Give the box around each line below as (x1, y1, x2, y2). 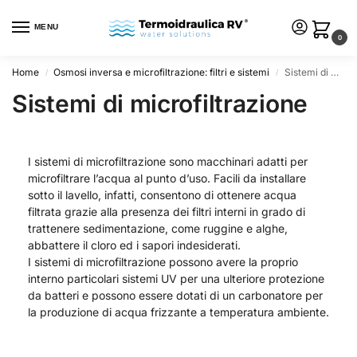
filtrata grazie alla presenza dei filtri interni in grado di (28, 205, 305, 218)
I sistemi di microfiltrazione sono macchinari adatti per (28, 155, 308, 168)
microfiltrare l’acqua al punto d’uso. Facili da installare (28, 171, 306, 185)
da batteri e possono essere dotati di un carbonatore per (28, 288, 323, 302)
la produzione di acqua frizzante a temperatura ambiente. (28, 305, 329, 319)
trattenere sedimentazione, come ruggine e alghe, (28, 222, 288, 235)
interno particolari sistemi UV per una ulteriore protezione (28, 272, 324, 285)
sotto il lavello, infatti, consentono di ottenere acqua (28, 188, 296, 202)
